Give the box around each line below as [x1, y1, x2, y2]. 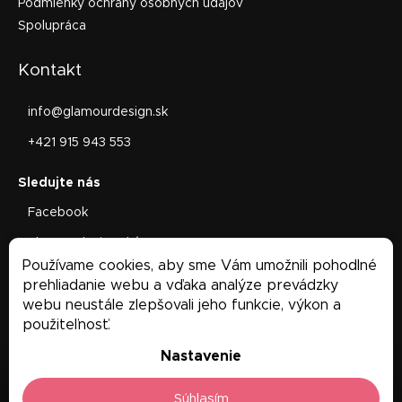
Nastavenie [161, 349, 241, 363]
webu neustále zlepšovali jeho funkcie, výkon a [22, 298, 341, 312]
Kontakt [18, 62, 82, 80]
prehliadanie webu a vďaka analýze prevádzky [22, 278, 338, 293]
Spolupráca [18, 20, 86, 33]
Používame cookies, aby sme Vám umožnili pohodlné [22, 258, 377, 273]
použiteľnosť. [22, 318, 110, 332]
